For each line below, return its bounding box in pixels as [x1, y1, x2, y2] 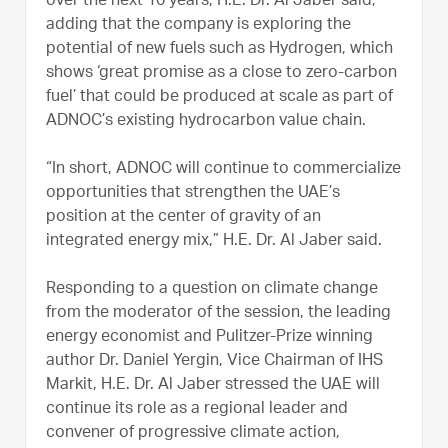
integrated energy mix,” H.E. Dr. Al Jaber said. [46, 233, 386, 250]
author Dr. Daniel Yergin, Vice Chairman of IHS [46, 353, 383, 370]
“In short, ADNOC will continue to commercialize [46, 161, 401, 178]
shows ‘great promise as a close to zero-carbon [46, 65, 397, 82]
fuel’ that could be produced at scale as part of [46, 89, 393, 106]
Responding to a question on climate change [46, 281, 378, 298]
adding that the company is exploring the [46, 17, 351, 34]
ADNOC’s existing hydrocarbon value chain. [46, 113, 366, 130]
